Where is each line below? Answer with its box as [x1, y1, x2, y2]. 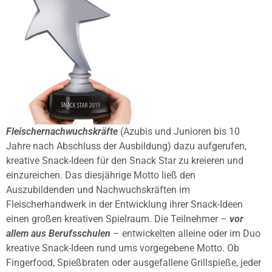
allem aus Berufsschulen [6, 228, 110, 240]
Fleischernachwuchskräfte [6, 126, 118, 138]
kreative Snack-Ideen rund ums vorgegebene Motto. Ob [6, 242, 239, 254]
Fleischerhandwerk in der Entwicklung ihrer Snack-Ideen [6, 199, 243, 211]
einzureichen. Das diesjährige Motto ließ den [6, 169, 195, 182]
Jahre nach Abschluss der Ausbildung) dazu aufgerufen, [6, 140, 246, 152]
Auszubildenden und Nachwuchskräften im [6, 184, 190, 196]
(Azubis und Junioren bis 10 [118, 126, 240, 138]
